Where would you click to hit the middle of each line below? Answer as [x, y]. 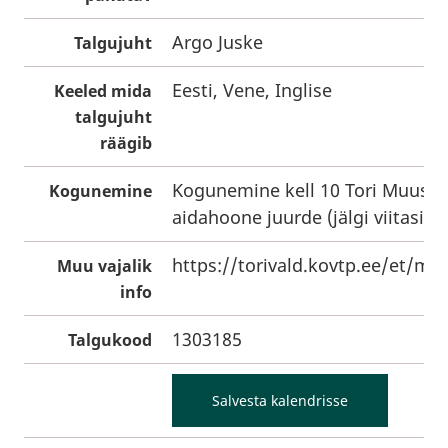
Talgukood [110, 340]
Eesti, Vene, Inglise [252, 90]
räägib [126, 143]
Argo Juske [217, 42]
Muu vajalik [104, 266]
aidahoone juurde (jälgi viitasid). [309, 217]
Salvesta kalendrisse [280, 400]
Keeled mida [103, 91]
